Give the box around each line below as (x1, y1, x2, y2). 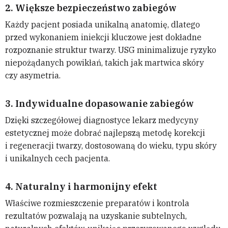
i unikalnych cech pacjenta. (5, 153, 110, 164)
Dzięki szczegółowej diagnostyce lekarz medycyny (5, 115, 198, 126)
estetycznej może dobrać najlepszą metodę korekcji (5, 128, 205, 138)
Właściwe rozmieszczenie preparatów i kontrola (5, 198, 189, 209)
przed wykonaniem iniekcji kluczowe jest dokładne (5, 32, 202, 43)
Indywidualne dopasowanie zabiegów (15, 98, 194, 110)
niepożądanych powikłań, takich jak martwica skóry (5, 58, 204, 68)
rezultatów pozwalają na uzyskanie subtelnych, (5, 211, 187, 221)
